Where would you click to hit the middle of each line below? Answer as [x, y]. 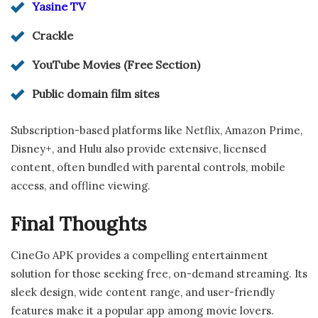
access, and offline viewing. [81, 185]
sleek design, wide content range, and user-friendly [143, 292]
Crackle [53, 35]
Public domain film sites [96, 93]
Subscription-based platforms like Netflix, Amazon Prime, [157, 130]
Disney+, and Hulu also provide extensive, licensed [138, 148]
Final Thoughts [79, 224]
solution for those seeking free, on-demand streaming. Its [159, 273]
